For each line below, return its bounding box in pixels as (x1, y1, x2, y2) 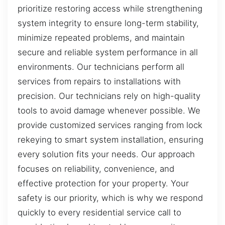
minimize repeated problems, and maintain (18, 33, 185, 43)
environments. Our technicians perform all (18, 62, 184, 72)
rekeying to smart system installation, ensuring (18, 135, 203, 145)
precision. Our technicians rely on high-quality (18, 91, 200, 101)
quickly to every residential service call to (18, 207, 181, 218)
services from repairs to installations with (18, 76, 181, 87)
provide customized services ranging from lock (18, 120, 202, 131)
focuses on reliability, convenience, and (18, 164, 174, 174)
